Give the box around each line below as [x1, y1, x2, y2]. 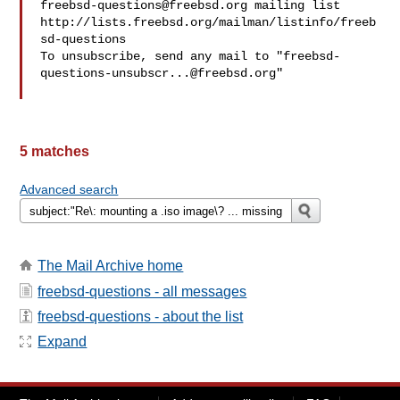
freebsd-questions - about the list [37, 308, 244, 324]
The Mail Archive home [37, 258, 184, 274]
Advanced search [20, 182, 119, 196]
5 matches [20, 144, 90, 159]
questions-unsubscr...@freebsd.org [40, 66, 277, 80]
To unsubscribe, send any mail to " [40, 49, 284, 63]
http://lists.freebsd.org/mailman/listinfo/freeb [40, 15, 377, 29]
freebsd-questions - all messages [37, 283, 247, 299]
